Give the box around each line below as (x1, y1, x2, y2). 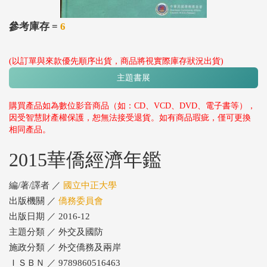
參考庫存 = (9, 21, 60, 32)
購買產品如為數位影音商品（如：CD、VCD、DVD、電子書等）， (9, 101, 256, 110)
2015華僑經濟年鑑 (9, 149, 162, 170)
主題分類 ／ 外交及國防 (9, 227, 103, 237)
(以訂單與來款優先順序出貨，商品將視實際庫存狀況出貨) (9, 57, 223, 66)
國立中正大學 (63, 181, 117, 190)
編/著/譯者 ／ (9, 181, 63, 190)
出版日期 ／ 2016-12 (9, 212, 90, 221)
